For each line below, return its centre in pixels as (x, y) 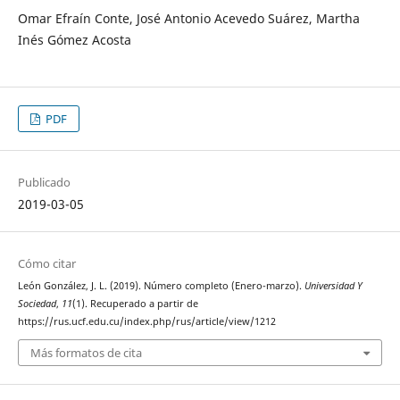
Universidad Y (333, 285)
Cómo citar (46, 263)
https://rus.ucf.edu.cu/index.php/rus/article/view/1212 (146, 321)
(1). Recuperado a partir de (135, 303)
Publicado (44, 182)
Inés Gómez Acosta (74, 39)
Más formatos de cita (86, 353)
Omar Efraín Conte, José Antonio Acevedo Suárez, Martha (188, 18)
